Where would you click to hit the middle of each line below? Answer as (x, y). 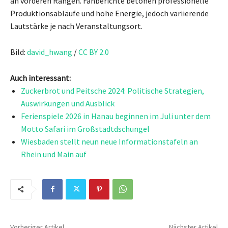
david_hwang (50, 52)
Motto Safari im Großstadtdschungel (85, 129)
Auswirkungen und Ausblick (68, 103)
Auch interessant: (40, 78)
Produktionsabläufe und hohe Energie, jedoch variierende (109, 13)
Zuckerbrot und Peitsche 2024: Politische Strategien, (112, 90)
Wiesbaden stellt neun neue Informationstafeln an (109, 141)
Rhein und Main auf (54, 154)
